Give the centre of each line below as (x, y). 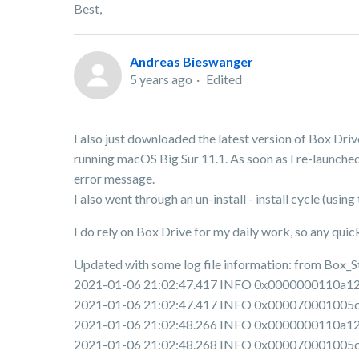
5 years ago (161, 79)
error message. (114, 179)
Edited (224, 79)
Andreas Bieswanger (192, 62)
